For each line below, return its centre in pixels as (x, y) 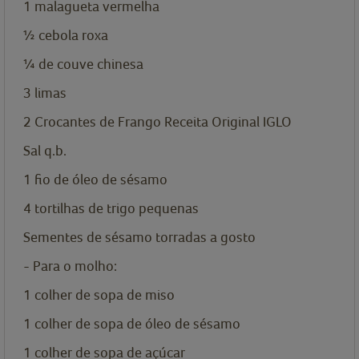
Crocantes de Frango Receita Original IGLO (163, 122)
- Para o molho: (70, 266)
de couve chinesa (91, 64)
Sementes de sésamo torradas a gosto (139, 237)
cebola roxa (73, 35)
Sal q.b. (45, 151)
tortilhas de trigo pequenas (117, 208)
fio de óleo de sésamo (101, 179)
